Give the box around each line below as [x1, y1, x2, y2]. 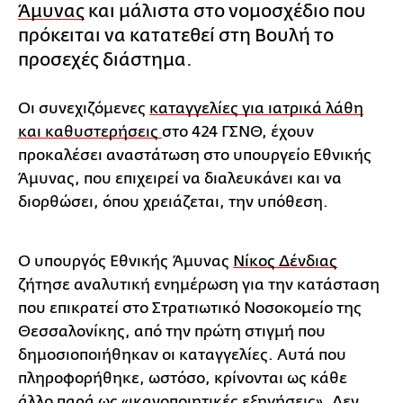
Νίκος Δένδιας [233, 252, 337, 270]
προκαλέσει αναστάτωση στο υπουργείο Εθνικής [18, 146, 372, 164]
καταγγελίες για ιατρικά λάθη [149, 99, 363, 117]
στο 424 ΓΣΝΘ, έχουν [162, 122, 314, 140]
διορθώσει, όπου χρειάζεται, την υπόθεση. [18, 193, 332, 210]
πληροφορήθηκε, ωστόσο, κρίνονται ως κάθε [18, 369, 347, 387]
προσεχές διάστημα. [18, 49, 193, 70]
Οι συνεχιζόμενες [18, 99, 149, 117]
